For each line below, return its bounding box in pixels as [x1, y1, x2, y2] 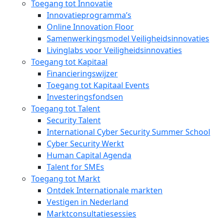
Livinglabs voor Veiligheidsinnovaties [47, 44, 182, 55]
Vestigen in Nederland [47, 196, 128, 207]
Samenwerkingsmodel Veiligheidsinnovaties [47, 33, 209, 44]
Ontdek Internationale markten [47, 184, 163, 196]
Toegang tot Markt [31, 173, 100, 184]
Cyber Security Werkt [47, 138, 124, 149]
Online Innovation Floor [47, 21, 134, 32]
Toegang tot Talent [31, 103, 100, 114]
